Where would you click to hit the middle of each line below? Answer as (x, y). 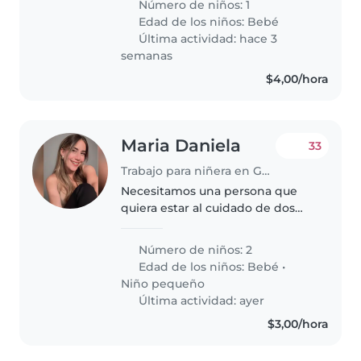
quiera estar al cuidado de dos (208, 207)
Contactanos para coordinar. (203, 30)
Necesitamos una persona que (210, 191)
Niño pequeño (163, 283)
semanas (147, 55)
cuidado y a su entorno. (189, 241)
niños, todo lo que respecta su (209, 224)
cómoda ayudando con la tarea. (212, 13)
